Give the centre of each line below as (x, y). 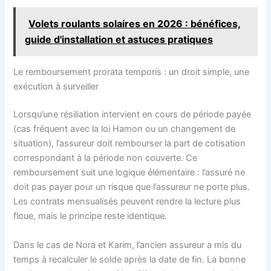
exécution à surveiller (56, 87)
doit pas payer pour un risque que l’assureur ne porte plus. (132, 187)
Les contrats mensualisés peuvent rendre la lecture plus (127, 202)
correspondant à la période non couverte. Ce (106, 158)
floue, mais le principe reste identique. (90, 216)
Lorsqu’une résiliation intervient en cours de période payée (132, 115)
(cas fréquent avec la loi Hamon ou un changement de (125, 129)
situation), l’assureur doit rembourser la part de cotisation (130, 144)
